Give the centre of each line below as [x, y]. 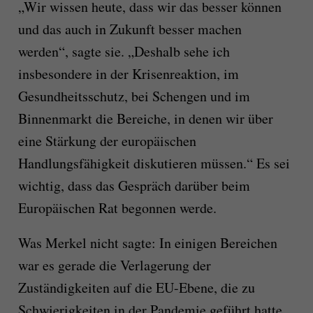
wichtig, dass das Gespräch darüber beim [134, 186]
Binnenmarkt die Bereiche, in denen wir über [145, 119]
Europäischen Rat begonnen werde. [117, 208]
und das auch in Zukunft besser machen [130, 29]
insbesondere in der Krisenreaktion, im [128, 74]
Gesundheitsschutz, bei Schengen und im [134, 96]
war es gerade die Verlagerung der [114, 265]
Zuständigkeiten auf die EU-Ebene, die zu [136, 288]
